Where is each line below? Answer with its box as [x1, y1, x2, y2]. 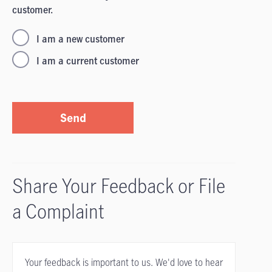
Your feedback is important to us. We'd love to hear [25, 256, 223, 269]
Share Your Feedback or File [12, 172, 225, 199]
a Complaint [12, 198, 104, 224]
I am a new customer [36, 32, 124, 46]
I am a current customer [36, 54, 139, 67]
